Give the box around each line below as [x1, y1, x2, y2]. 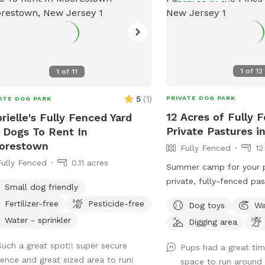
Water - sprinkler [4, 215, 71, 225]
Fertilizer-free [4, 198, 59, 208]
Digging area [189, 216, 238, 227]
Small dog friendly [4, 182, 78, 192]
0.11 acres [71, 157, 108, 167]
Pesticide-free [88, 198, 144, 208]
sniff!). [166, 218, 192, 228]
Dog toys [189, 200, 225, 210]
